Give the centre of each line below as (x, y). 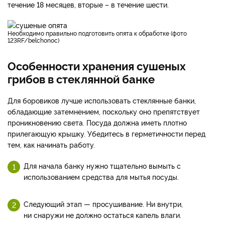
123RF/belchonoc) (33, 40)
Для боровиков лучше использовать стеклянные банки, (102, 100)
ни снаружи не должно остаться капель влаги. (102, 214)
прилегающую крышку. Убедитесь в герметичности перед (106, 133)
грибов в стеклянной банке (81, 78)
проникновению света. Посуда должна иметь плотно (97, 122)
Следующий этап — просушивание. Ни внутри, (103, 203)
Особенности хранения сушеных (97, 65)
